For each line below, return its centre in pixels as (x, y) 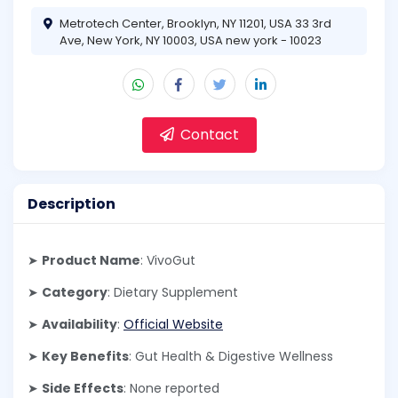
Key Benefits (85, 357)
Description (72, 203)
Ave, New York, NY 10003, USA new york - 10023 (191, 40)
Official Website (173, 325)
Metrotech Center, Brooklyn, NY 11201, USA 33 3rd (195, 23)
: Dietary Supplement (173, 293)
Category (75, 293)
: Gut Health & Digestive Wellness (231, 357)
